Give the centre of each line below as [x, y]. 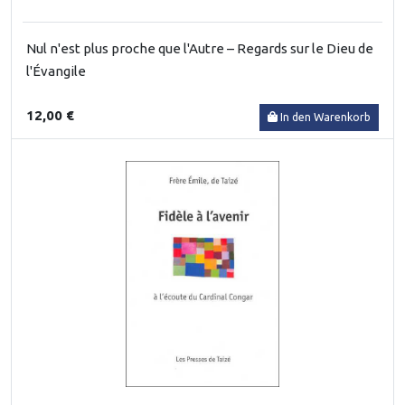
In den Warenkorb [325, 117]
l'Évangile [56, 71]
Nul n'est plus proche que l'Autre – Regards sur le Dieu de [200, 48]
